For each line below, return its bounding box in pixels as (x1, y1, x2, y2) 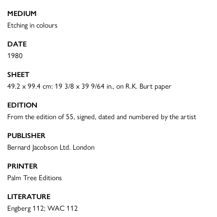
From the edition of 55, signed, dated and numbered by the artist (7, 112, 196, 121)
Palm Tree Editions (7, 173, 62, 182)
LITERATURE (7, 192, 50, 201)
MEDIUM (7, 9, 37, 18)
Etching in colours (7, 20, 58, 30)
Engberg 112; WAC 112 (7, 203, 78, 213)
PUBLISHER (7, 131, 46, 140)
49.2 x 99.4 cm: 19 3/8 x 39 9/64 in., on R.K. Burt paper (7, 81, 171, 91)
